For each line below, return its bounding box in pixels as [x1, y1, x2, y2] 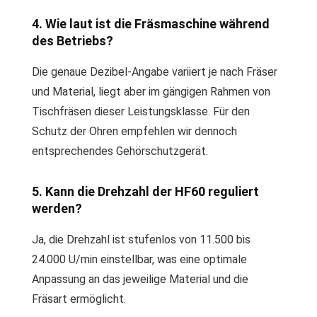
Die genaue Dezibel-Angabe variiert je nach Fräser [32, 65, 277, 79]
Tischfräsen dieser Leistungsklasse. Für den [32, 105, 250, 118]
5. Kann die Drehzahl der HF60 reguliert [32, 184, 259, 199]
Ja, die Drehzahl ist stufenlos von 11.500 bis [32, 233, 250, 246]
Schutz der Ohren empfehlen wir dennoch [32, 125, 237, 138]
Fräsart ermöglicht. [32, 292, 126, 306]
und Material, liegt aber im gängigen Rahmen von [32, 85, 270, 98]
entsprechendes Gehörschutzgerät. [32, 144, 208, 158]
